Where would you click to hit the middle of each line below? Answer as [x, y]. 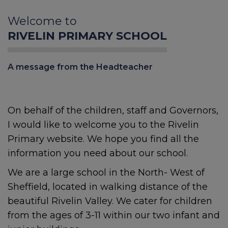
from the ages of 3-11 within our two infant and [114, 216]
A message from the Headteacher [80, 67]
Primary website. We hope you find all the [103, 139]
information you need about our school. [98, 153]
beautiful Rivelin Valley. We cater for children [110, 201]
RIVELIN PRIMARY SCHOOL [87, 36]
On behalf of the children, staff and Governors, [113, 111]
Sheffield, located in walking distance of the [108, 187]
